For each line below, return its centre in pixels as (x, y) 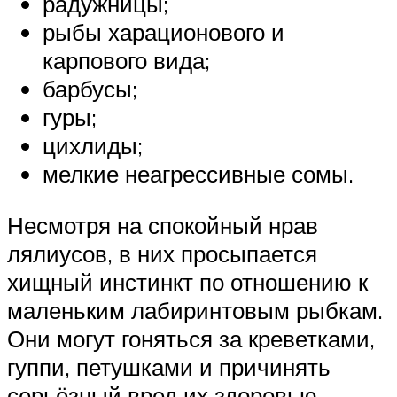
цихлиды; (93, 146)
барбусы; (90, 89)
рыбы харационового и (163, 32)
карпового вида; (126, 61)
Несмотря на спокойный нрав (163, 225)
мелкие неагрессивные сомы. (198, 174)
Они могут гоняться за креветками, (191, 338)
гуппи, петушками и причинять (169, 366)
